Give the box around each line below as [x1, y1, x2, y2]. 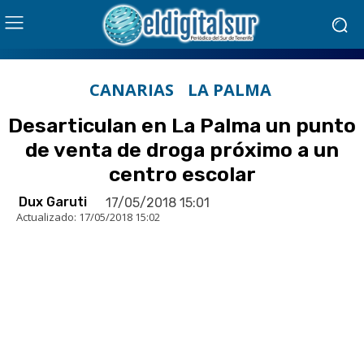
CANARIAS [89, 79, 174, 101]
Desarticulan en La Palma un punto [8, 114, 356, 137]
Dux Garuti [19, 194, 87, 210]
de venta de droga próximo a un [25, 138, 339, 162]
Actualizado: [16, 209, 76, 224]
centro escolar [108, 162, 256, 186]
